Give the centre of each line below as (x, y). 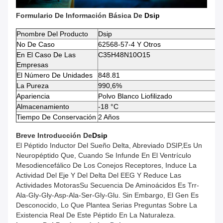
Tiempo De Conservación (56, 117)
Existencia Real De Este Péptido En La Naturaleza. (96, 215)
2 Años (109, 117)
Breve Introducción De (54, 135)
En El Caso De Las (46, 55)
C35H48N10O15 (124, 55)
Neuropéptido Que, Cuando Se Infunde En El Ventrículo (104, 155)
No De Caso (36, 44)
